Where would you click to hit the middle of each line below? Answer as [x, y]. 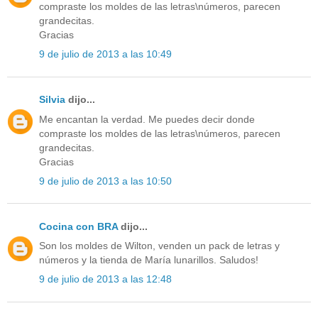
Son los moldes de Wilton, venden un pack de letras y [159, 246]
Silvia [52, 100]
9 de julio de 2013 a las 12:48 [105, 279]
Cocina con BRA [78, 226]
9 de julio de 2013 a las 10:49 [105, 54]
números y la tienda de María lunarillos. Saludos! [149, 260]
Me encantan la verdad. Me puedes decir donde [147, 119]
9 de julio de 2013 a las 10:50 [105, 181]
